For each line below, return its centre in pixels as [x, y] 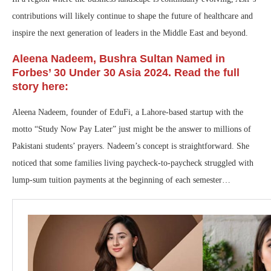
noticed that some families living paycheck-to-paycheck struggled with [133, 163]
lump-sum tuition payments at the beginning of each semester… [121, 180]
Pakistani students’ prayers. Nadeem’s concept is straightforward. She [131, 146]
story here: [42, 86]
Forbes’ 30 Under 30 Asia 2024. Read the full [126, 72]
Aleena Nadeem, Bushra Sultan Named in [119, 58]
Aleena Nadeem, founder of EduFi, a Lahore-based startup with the [128, 112]
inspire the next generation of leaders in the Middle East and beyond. [130, 33]
